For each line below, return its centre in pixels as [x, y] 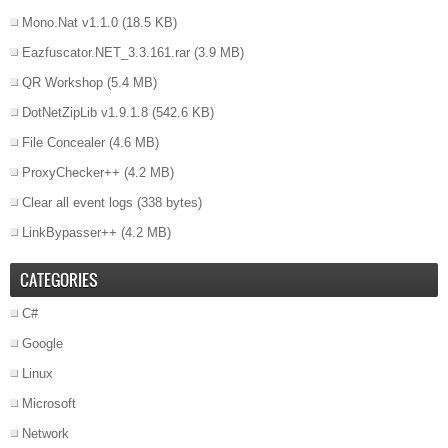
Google [42, 344]
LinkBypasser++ [69, 233]
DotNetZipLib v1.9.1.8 [85, 113]
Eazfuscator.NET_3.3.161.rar [106, 53]
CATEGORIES [59, 280]
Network [45, 434]
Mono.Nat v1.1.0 [70, 23]
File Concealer [63, 143]
